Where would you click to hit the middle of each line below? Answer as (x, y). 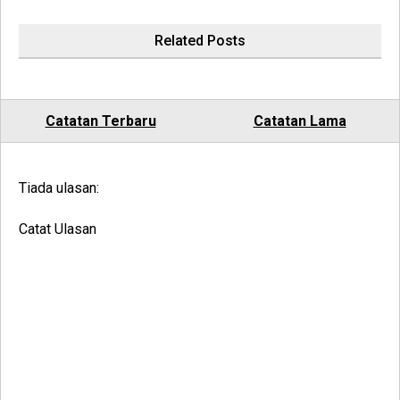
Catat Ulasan (58, 229)
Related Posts (200, 41)
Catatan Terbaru (100, 121)
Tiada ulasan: (59, 188)
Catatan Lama (300, 121)
